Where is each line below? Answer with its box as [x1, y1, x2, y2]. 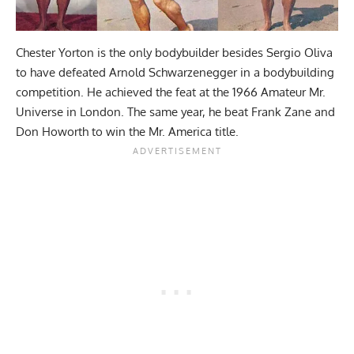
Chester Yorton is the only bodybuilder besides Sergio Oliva [16, 44, 333, 60]
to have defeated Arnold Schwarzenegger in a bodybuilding [16, 64, 334, 80]
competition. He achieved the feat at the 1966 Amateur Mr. [16, 84, 326, 100]
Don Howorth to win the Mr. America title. [16, 123, 239, 139]
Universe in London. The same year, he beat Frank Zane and [16, 104, 335, 119]
